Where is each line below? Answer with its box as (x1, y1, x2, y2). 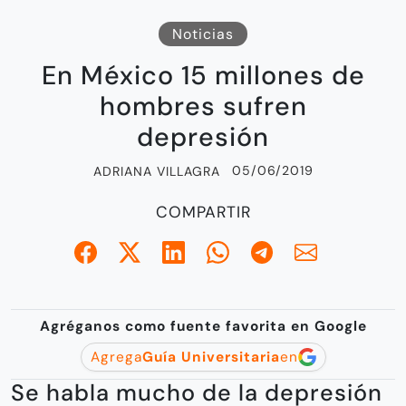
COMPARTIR (155, 201, 251, 222)
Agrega (90, 347, 142, 366)
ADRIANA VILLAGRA (92, 162, 220, 179)
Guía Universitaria (141, 347, 280, 366)
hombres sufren (99, 89, 307, 123)
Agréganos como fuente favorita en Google (39, 316, 367, 335)
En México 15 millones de (41, 58, 365, 92)
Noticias (172, 24, 234, 43)
